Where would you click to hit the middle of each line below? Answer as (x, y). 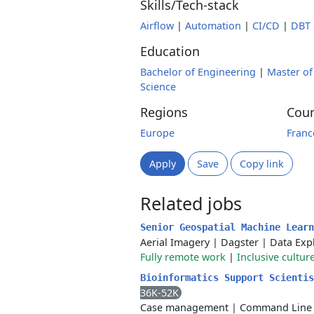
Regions (164, 112)
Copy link (262, 164)
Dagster (240, 242)
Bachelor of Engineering (198, 72)
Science (158, 87)
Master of (290, 72)
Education (170, 51)
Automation (213, 26)
